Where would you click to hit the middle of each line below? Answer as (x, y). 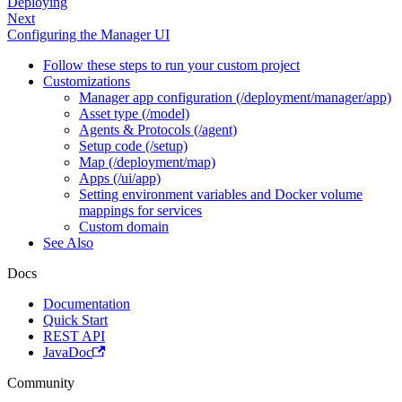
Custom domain (124, 227)
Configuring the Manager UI (88, 35)
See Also (68, 243)
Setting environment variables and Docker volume (221, 195)
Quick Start (75, 320)
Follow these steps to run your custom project (171, 66)
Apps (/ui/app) (120, 179)
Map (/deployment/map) (147, 162)
